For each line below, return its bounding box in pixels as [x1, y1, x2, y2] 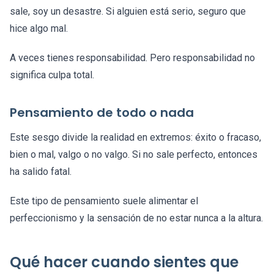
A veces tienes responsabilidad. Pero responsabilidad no [10, 52, 255, 64]
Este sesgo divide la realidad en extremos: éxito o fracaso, [10, 131, 261, 144]
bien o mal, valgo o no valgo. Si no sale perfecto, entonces [10, 149, 257, 161]
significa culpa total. [10, 69, 94, 81]
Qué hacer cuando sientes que [10, 252, 239, 273]
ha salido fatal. [10, 166, 72, 178]
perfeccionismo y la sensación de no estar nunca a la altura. [10, 212, 263, 224]
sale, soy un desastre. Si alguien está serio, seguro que [10, 6, 246, 18]
